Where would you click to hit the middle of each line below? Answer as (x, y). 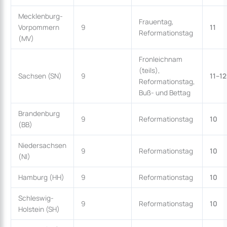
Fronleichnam (160, 59)
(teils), (149, 70)
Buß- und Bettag (164, 92)
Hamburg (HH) (41, 177)
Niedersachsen (42, 145)
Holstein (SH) (39, 209)
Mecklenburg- (40, 16)
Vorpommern (39, 27)
